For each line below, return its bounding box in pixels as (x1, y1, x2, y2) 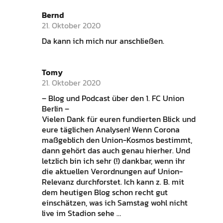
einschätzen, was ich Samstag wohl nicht (41, 197, 188, 209)
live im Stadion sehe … (41, 207, 121, 220)
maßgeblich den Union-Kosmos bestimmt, (41, 134, 192, 146)
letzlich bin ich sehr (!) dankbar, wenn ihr (41, 155, 185, 167)
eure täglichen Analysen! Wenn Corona (41, 123, 180, 136)
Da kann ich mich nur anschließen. (41, 35, 164, 47)
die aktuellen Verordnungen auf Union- (41, 165, 183, 178)
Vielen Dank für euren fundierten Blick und (41, 113, 196, 125)
